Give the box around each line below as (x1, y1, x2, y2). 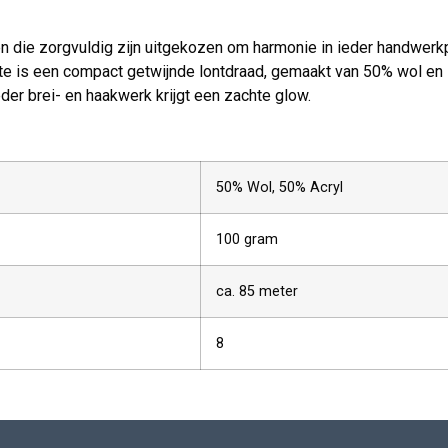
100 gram (216, 231, 278, 249)
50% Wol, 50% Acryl (216, 179, 343, 197)
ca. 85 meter (216, 283, 298, 301)
